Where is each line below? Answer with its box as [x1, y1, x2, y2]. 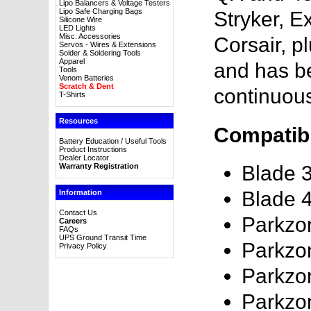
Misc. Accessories [58, 32, 121, 40]
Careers [58, 217, 87, 225]
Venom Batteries [58, 74, 114, 82]
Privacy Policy [58, 242, 107, 250]
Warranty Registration [58, 162, 139, 170]
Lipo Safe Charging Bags [58, 7, 142, 15]
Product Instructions [58, 145, 127, 153]
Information [58, 188, 102, 196]
